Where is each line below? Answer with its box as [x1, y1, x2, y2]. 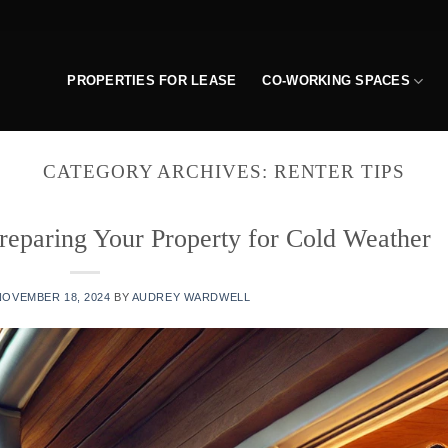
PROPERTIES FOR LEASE [67, 73, 237, 88]
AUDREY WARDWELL [131, 290, 251, 303]
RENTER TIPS [273, 161, 405, 182]
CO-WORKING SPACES [262, 73, 410, 88]
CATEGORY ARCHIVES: [43, 161, 274, 182]
